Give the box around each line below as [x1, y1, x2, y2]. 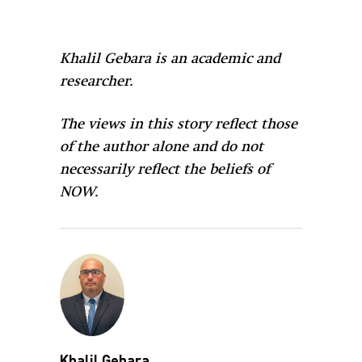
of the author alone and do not [60, 139, 263, 154]
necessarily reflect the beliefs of [60, 162, 270, 177]
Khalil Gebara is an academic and [60, 51, 280, 66]
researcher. [60, 74, 133, 89]
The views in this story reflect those [60, 116, 297, 132]
